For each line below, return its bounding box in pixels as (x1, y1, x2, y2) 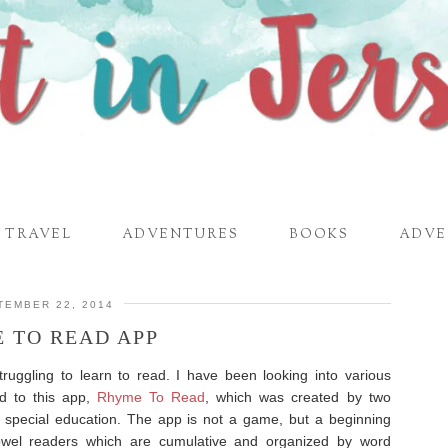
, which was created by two (205, 388, 391, 405)
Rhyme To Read (97, 388, 206, 405)
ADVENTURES (122, 225, 239, 244)
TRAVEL (5, 225, 72, 244)
